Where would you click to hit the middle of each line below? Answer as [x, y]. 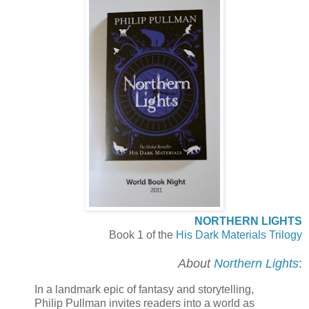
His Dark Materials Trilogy [239, 235]
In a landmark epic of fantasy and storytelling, [144, 289]
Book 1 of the [142, 235]
